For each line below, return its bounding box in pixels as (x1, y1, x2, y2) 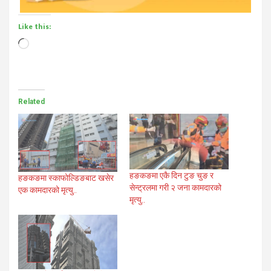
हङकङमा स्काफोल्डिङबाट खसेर (18, 172, 114, 183)
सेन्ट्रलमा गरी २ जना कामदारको (129, 183, 221, 193)
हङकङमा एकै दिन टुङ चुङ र (129, 171, 214, 181)
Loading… (28, 38, 65, 49)
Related (18, 97, 45, 106)
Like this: (18, 20, 51, 33)
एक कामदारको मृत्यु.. (18, 184, 77, 195)
